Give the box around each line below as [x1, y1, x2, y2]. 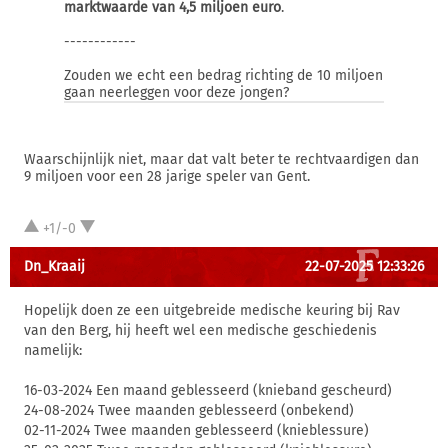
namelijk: [24, 342, 82, 359]
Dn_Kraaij [24, 258, 85, 275]
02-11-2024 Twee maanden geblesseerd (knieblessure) [24, 422, 369, 439]
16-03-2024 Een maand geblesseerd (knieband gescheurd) [24, 382, 392, 399]
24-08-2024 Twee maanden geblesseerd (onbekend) [24, 402, 354, 419]
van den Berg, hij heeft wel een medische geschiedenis [24, 322, 377, 339]
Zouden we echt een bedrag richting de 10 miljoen [64, 67, 383, 84]
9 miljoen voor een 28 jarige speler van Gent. [24, 168, 310, 185]
